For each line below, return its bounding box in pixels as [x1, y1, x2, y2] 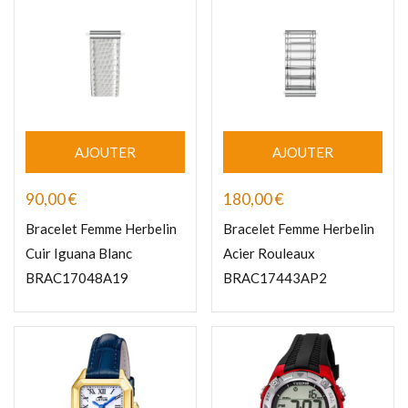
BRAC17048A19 [25, 270, 128, 287]
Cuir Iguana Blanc [25, 245, 132, 262]
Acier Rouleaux [223, 245, 315, 262]
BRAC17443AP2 [223, 270, 327, 287]
